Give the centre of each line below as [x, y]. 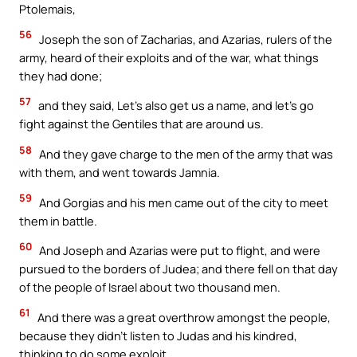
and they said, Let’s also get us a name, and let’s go [175, 106]
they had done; [61, 75]
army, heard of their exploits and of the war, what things [169, 57]
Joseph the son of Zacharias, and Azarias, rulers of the [184, 39]
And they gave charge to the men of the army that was [185, 153]
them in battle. [58, 220]
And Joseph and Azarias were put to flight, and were [178, 251]
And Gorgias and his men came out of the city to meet [182, 202]
